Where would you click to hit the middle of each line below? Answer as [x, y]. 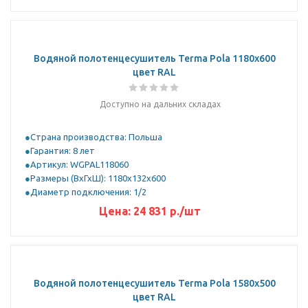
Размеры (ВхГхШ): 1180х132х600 [98, 178]
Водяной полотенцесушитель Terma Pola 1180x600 [154, 58]
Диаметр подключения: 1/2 [88, 192]
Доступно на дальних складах [160, 104]
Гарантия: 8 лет [63, 151]
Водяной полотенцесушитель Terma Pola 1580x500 [154, 283]
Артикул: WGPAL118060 [79, 164]
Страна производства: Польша [96, 137]
